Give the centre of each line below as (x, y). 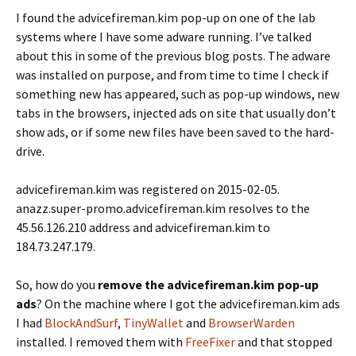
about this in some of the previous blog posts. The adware (173, 56)
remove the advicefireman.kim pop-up (208, 285)
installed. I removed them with (101, 342)
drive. (30, 151)
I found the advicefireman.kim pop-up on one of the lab (166, 18)
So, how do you (57, 285)
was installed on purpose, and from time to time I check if (172, 75)
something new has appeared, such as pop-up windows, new (178, 94)
